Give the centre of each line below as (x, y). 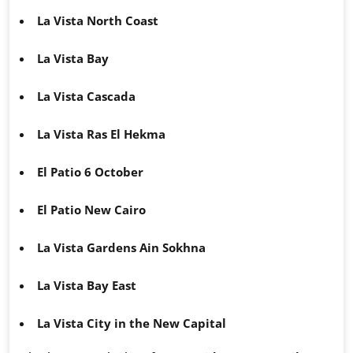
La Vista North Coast (98, 21)
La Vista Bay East (87, 286)
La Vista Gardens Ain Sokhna (121, 248)
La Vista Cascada (86, 97)
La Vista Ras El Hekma (101, 134)
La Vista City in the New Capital (132, 323)
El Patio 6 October (90, 172)
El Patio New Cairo (91, 210)
